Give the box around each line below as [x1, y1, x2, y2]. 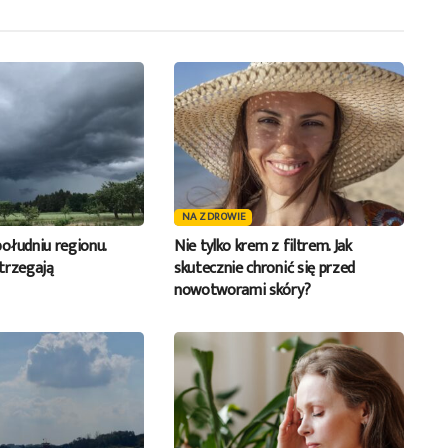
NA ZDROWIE [181, 208, 247, 227]
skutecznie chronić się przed [173, 255, 356, 283]
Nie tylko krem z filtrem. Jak [173, 233, 352, 261]
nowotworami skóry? [173, 277, 311, 305]
